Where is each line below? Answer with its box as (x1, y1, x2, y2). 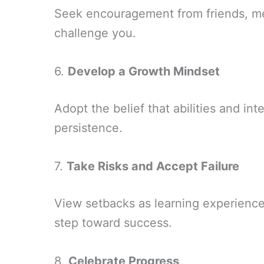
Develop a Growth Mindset (68, 64, 220, 78)
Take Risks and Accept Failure (67, 159, 239, 173)
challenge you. (54, 26, 136, 40)
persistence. (54, 121, 123, 135)
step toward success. (54, 216, 172, 230)
